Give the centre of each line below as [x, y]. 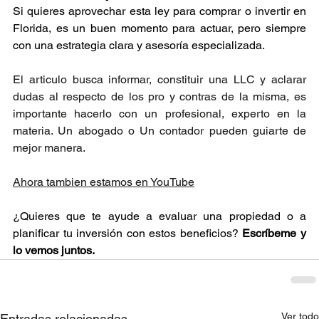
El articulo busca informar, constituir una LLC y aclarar [159, 79]
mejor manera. [49, 147]
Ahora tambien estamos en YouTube [104, 182]
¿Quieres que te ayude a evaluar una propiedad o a [159, 216]
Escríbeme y [274, 233]
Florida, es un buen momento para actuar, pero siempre [159, 28]
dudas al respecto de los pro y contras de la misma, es [159, 96]
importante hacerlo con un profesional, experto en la [159, 113]
